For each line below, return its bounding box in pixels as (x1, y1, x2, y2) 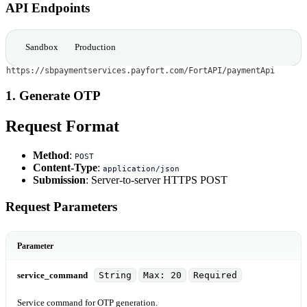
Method (33, 149, 69, 161)
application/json (103, 163, 180, 173)
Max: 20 (143, 269, 182, 280)
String (99, 269, 132, 280)
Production (75, 42, 116, 53)
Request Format (5, 116, 119, 135)
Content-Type (33, 161, 97, 173)
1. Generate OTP (5, 88, 101, 103)
